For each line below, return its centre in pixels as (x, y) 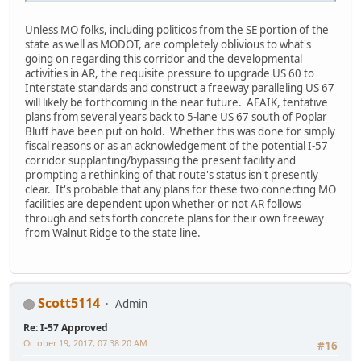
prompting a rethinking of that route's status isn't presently (172, 175)
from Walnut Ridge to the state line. (113, 233)
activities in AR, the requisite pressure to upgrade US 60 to (170, 74)
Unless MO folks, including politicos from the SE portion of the (177, 30)
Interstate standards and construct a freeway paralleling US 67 (180, 88)
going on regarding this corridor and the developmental (164, 59)
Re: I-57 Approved (66, 328)
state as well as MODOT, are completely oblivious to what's (168, 45)
